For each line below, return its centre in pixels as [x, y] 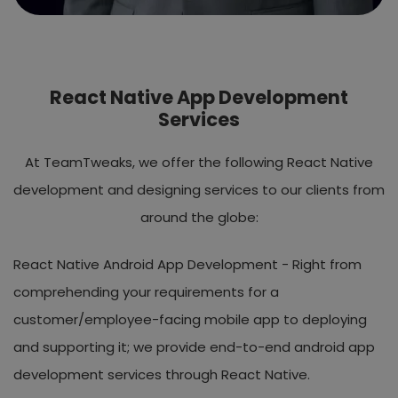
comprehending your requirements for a [146, 291]
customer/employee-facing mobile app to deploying [190, 319]
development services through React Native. [162, 374]
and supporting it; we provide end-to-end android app [194, 346]
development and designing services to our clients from [199, 189]
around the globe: [199, 217]
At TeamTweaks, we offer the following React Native [199, 162]
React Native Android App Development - [151, 264]
